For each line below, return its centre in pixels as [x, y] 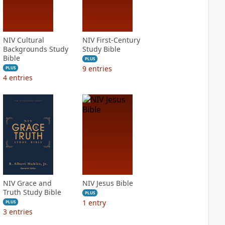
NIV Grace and [27, 183]
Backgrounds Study [35, 49]
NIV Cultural [23, 40]
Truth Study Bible [32, 192]
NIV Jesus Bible [107, 183]
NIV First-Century [111, 40]
